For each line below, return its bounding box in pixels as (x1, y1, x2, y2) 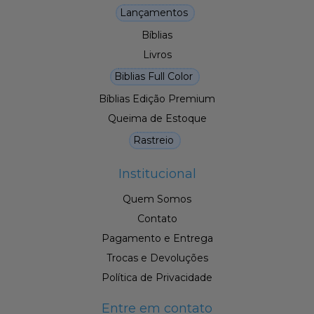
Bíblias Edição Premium (99, 93, 215, 106)
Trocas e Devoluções (106, 252, 208, 265)
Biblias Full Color (114, 70, 193, 83)
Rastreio (133, 134, 174, 147)
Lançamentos (119, 6, 188, 20)
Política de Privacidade (102, 271, 212, 285)
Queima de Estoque (107, 112, 207, 125)
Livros (142, 48, 172, 62)
